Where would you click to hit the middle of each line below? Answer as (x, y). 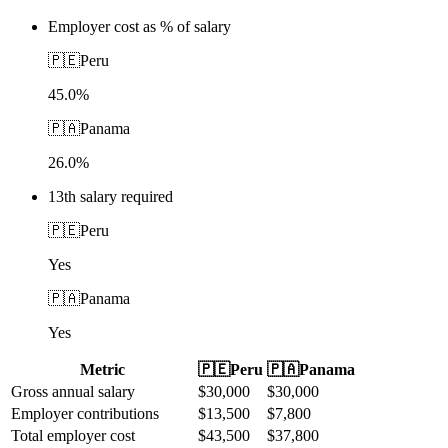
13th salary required (110, 196)
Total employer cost (73, 435)
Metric (102, 369)
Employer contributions (85, 413)
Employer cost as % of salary (139, 26)
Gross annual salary (73, 391)
